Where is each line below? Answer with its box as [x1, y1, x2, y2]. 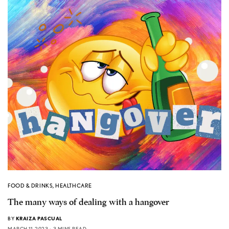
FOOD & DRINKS [8, 182, 53, 190]
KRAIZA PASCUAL [15, 215, 62, 222]
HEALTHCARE [55, 182, 92, 190]
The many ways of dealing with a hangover [8, 197, 169, 208]
